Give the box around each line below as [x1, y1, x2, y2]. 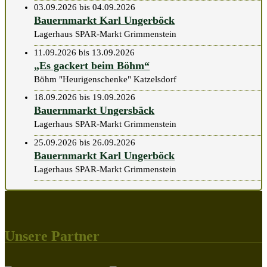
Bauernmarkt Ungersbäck [34, 104, 155, 117]
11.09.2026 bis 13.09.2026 [34, 47, 135, 57]
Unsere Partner [5, 228, 100, 244]
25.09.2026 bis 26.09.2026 [34, 137, 136, 147]
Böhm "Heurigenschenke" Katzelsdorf [34, 74, 177, 84]
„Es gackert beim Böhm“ [34, 59, 150, 72]
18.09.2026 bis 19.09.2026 [34, 92, 136, 103]
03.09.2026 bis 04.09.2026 [34, 2, 136, 13]
